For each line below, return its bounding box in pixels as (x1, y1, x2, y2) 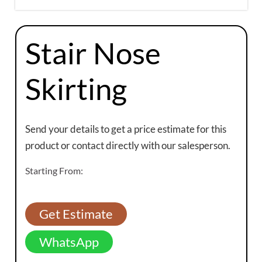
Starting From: (25, 165, 83, 177)
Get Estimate (39, 206, 113, 222)
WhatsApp (39, 233, 99, 250)
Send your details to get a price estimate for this (25, 123, 226, 136)
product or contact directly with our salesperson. (25, 139, 230, 152)
